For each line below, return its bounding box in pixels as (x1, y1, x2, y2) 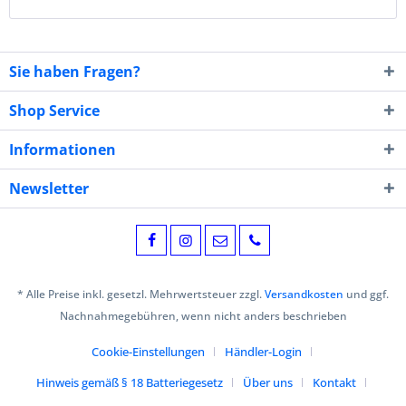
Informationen (9, 140, 116, 159)
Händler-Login (224, 343, 302, 361)
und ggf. (343, 286, 389, 303)
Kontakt (313, 374, 356, 391)
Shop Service (9, 101, 100, 121)
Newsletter (9, 179, 89, 198)
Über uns (243, 374, 293, 391)
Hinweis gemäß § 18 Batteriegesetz (36, 374, 223, 391)
